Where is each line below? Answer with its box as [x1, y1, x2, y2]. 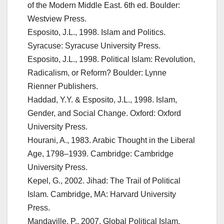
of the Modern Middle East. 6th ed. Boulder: [27, 1, 180, 10]
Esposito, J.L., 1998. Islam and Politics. [27, 28, 165, 37]
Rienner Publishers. [27, 82, 98, 91]
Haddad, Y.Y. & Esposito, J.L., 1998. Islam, [27, 95, 177, 104]
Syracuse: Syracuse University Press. [27, 41, 160, 50]
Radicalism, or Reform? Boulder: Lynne [27, 68, 166, 77]
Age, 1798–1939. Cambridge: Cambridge [27, 149, 173, 158]
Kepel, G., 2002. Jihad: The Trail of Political [27, 176, 180, 185]
